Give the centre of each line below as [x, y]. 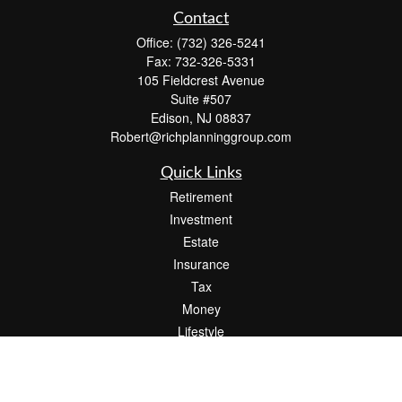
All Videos [201, 376]
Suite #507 [201, 99]
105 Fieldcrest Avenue [201, 80]
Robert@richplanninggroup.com [201, 136]
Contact [201, 19]
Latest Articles [201, 354]
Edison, [172, 118]
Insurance [201, 264]
